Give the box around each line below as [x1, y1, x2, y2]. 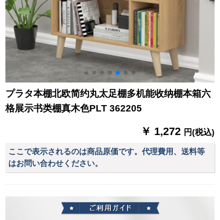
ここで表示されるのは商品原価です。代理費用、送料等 [8, 147, 205, 156]
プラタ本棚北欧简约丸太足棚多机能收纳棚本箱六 [5, 88, 211, 99]
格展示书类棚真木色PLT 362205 [5, 103, 142, 114]
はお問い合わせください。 [8, 159, 103, 167]
